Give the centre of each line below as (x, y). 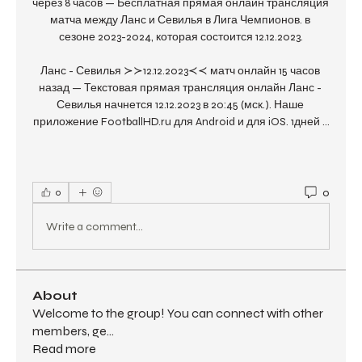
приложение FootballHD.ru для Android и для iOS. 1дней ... (181, 122)
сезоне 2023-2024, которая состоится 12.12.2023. (181, 37)
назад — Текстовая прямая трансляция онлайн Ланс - (180, 88)
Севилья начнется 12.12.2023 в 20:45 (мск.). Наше (180, 105)
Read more (64, 349)
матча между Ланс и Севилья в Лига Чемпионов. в (180, 20)
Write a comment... (95, 226)
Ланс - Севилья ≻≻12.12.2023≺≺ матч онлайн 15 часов (180, 71)
